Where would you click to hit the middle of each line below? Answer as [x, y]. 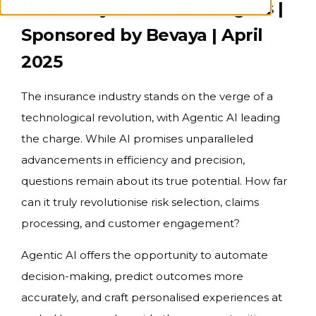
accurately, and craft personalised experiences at [152, 297]
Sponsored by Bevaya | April [142, 35]
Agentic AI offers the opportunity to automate [145, 255]
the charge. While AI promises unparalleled [137, 139]
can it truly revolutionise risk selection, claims [140, 202]
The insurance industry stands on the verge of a [147, 96]
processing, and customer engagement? [130, 223]
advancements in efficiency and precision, [133, 160]
